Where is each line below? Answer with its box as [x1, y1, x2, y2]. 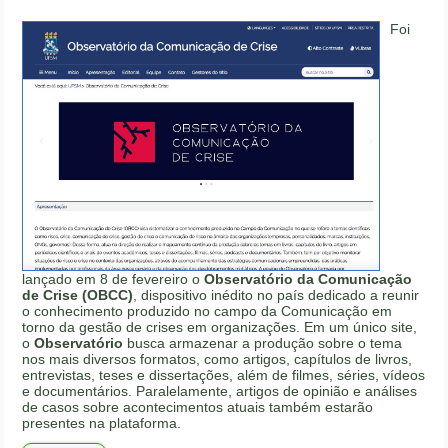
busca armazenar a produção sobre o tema [123, 335, 403, 352]
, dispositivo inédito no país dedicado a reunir [133, 287, 420, 304]
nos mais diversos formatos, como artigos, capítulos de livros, [22, 351, 413, 368]
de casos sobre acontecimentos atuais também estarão [22, 399, 374, 416]
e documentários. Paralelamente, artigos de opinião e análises [22, 383, 418, 400]
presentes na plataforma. [22, 415, 182, 432]
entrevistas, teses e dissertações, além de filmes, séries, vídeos [22, 367, 426, 384]
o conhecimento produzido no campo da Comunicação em [22, 303, 393, 320]
